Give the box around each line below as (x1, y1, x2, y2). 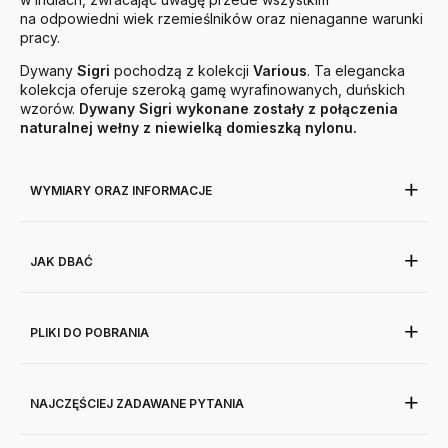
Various (253, 62, 307, 80)
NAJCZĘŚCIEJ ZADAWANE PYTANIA (30, 396, 244, 412)
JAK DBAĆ (30, 254, 93, 270)
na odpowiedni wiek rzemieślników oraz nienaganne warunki (20, 10, 423, 28)
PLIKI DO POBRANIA (30, 325, 149, 341)
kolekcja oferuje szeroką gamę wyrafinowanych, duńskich (20, 81, 405, 99)
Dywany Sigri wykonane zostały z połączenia (79, 100, 398, 118)
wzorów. (20, 100, 79, 118)
